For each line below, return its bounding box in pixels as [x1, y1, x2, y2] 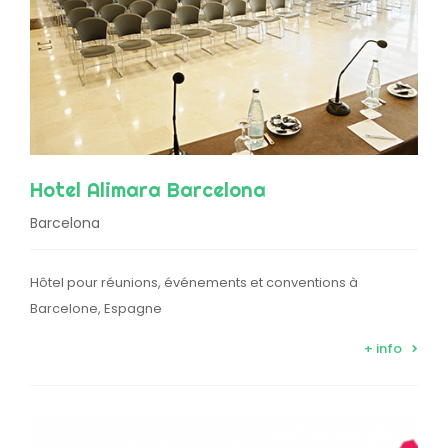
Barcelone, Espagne [30, 298, 162, 318]
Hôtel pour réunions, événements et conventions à [30, 272, 358, 292]
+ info [364, 338, 402, 358]
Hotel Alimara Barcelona [30, 176, 266, 202]
